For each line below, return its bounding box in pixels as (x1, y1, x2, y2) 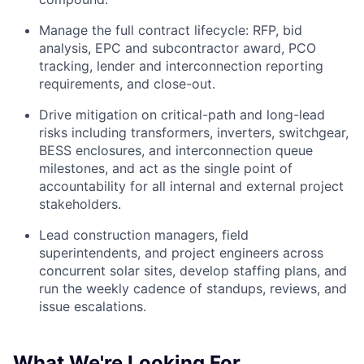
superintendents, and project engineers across (39, 245, 323, 262)
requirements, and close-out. (39, 76, 215, 93)
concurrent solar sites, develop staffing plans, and (39, 262, 347, 279)
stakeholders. (39, 196, 121, 213)
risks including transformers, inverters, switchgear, (39, 124, 349, 141)
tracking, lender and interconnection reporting (39, 58, 323, 75)
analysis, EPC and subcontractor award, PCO (39, 40, 316, 57)
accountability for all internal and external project (39, 178, 344, 195)
